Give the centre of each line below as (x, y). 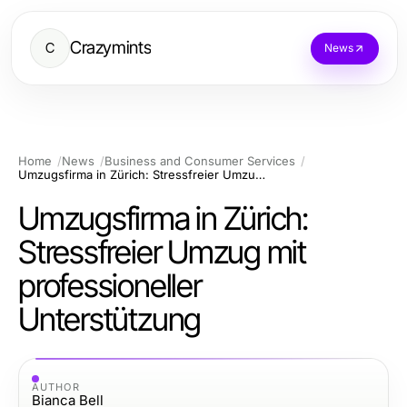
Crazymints (111, 48)
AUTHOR (56, 387)
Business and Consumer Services (200, 161)
